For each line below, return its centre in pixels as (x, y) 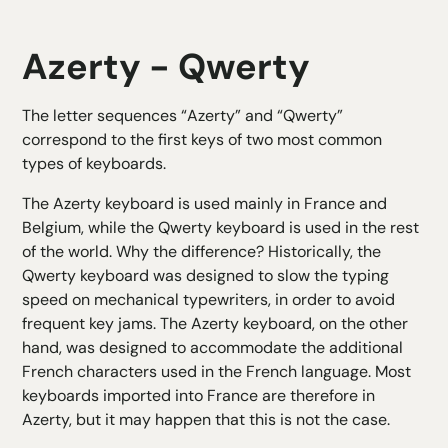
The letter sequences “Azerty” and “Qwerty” (183, 116)
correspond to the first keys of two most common (202, 140)
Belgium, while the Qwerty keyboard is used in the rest (221, 228)
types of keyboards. (94, 164)
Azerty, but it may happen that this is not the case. (206, 420)
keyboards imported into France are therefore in (199, 396)
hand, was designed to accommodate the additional (213, 348)
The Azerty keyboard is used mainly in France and (205, 204)
